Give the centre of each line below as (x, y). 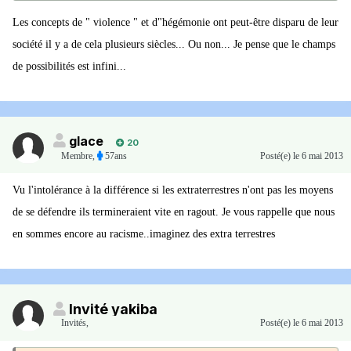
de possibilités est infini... (69, 67)
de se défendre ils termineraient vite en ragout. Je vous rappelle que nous (174, 212)
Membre (77, 156)
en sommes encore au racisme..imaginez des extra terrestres (144, 234)
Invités (74, 323)
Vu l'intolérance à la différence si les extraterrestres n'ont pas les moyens (173, 190)
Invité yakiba (113, 309)
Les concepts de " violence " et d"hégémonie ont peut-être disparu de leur (175, 23)
